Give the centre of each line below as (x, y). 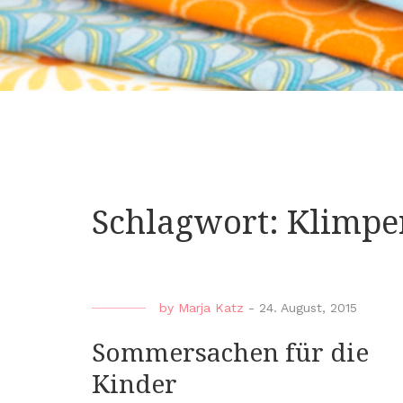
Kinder (134, 385)
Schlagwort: (189, 223)
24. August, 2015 (308, 308)
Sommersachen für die (230, 354)
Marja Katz (211, 308)
